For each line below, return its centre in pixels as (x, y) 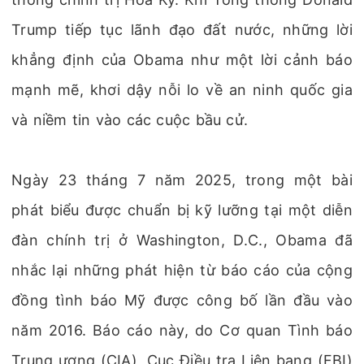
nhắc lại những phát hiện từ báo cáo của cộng (182, 270)
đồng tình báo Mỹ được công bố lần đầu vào (182, 300)
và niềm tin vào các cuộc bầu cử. (130, 120)
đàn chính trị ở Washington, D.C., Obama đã (182, 240)
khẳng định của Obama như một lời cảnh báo (182, 60)
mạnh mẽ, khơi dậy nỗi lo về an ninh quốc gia (182, 90)
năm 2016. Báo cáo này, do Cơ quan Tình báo (182, 330)
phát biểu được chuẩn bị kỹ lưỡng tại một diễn (182, 210)
